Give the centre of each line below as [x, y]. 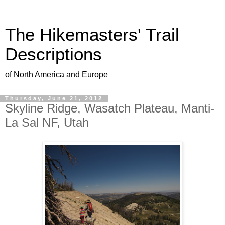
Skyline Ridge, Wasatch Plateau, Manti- [110, 108]
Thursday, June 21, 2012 [54, 98]
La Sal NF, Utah [47, 122]
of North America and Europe [57, 75]
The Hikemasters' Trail [92, 35]
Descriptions [53, 54]
